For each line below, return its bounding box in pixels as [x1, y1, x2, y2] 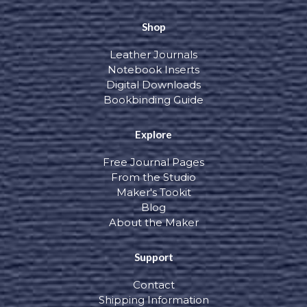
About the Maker [108, 216, 199, 229]
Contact [132, 278, 175, 291]
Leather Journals [110, 48, 197, 61]
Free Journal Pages [103, 156, 204, 169]
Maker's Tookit [116, 186, 191, 199]
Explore [135, 128, 172, 140]
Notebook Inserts [108, 63, 199, 76]
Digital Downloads [106, 78, 201, 91]
